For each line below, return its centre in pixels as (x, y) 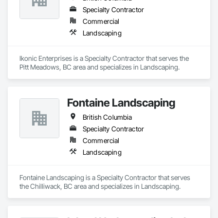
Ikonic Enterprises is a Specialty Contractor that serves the (104, 58)
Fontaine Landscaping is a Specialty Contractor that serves (105, 177)
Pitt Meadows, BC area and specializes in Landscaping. (100, 67)
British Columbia (108, 117)
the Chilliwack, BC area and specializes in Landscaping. (100, 186)
